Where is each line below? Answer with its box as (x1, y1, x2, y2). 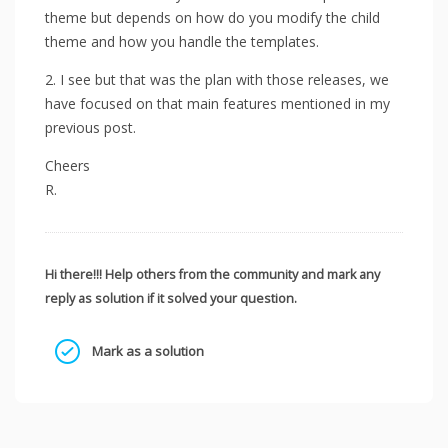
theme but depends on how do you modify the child (45, 8, 380, 28)
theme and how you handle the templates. (45, 32, 319, 52)
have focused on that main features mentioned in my (45, 94, 390, 114)
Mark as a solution (89, 342, 204, 361)
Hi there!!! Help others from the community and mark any (45, 266, 380, 284)
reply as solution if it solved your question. (45, 290, 297, 308)
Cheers (45, 156, 90, 176)
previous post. (45, 118, 136, 138)
